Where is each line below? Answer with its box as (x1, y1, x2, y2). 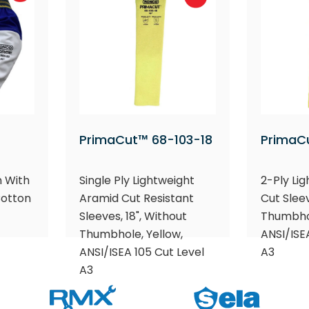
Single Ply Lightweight (79, 172, 195, 188)
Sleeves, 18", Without (79, 208, 187, 224)
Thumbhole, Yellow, (79, 226, 183, 242)
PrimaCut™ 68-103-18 (79, 130, 212, 148)
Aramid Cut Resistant (79, 190, 194, 206)
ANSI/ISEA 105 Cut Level (79, 243, 204, 260)
